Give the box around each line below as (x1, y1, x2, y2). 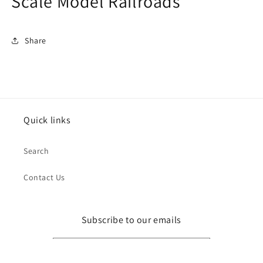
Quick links (23, 114, 71, 127)
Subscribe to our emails (82, 214, 181, 227)
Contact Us (23, 172, 65, 183)
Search (23, 146, 49, 157)
